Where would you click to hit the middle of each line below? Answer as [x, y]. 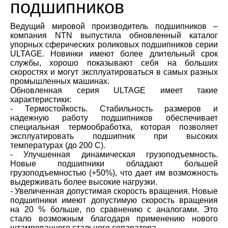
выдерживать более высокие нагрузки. [84, 182]
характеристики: [41, 100]
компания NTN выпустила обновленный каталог [114, 36]
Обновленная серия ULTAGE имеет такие [114, 91]
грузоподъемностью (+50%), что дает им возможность [114, 173]
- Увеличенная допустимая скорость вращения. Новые [114, 191]
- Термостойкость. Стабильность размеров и [114, 109]
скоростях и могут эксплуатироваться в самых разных [114, 72]
